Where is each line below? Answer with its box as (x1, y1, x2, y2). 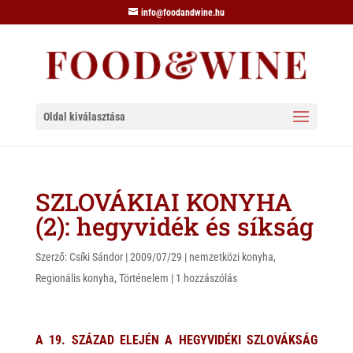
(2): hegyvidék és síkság (35, 210, 314, 242)
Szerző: (35, 251, 69, 263)
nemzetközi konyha (188, 251, 273, 263)
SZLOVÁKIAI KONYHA (35, 186, 292, 217)
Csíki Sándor (69, 251, 123, 263)
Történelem (118, 272, 169, 284)
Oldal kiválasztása (43, 110, 125, 123)
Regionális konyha (35, 272, 114, 284)
